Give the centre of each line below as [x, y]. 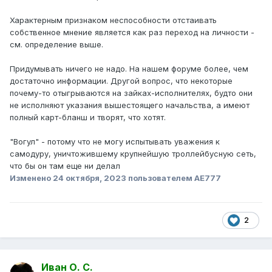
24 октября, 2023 [90, 178]
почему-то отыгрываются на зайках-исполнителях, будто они [131, 93]
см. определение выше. [56, 45]
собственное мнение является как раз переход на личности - [132, 32]
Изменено [31, 178]
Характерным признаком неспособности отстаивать [113, 20]
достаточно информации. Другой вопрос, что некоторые [121, 81]
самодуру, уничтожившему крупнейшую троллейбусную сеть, [133, 154]
